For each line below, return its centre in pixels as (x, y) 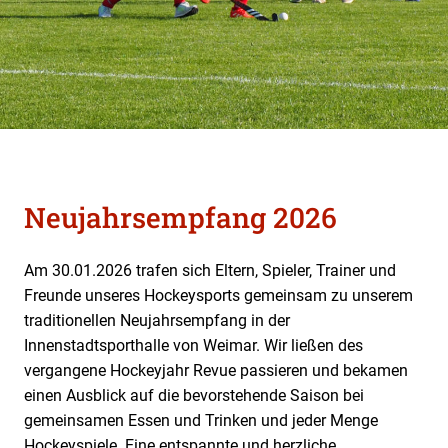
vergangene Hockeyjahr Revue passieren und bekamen (216, 370)
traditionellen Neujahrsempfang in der (157, 320)
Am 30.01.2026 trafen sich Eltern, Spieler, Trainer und (210, 270)
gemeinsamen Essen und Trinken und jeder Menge (201, 420)
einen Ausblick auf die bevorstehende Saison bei (194, 395)
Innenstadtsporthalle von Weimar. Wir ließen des (193, 345)
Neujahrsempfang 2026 (180, 217)
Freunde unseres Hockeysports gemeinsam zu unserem (218, 295)
